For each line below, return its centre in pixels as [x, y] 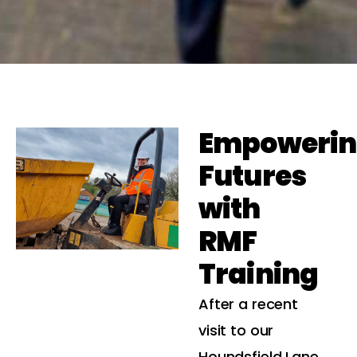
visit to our [236, 330]
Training [259, 274]
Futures [253, 176]
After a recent [249, 304]
